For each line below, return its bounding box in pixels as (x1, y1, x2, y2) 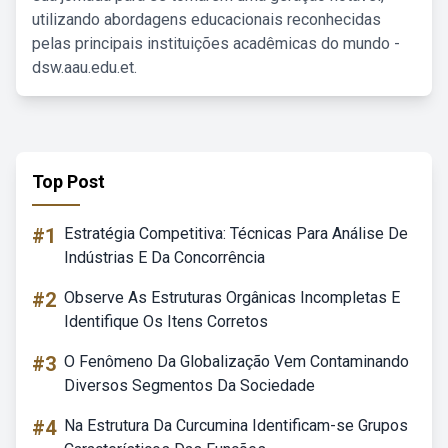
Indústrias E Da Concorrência (64, 248, 265, 267)
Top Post (32, 171, 105, 192)
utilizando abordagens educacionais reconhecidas (32, 10, 381, 29)
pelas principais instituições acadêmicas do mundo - (32, 34, 400, 53)
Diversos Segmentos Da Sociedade (64, 376, 315, 395)
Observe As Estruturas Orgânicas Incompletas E (64, 288, 400, 307)
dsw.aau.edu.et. (32, 58, 137, 77)
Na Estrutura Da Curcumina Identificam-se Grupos (64, 416, 408, 435)
